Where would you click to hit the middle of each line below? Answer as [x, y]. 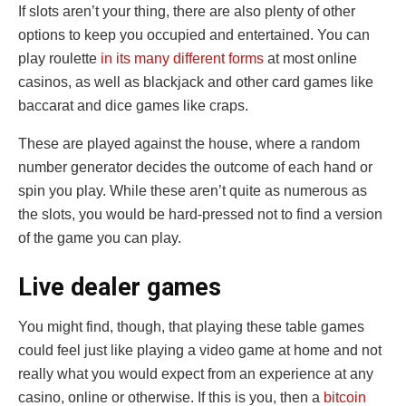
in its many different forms [182, 59]
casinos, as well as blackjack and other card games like [196, 82]
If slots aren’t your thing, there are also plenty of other [187, 12]
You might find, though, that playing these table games [191, 327]
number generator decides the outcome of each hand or [195, 168]
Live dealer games [120, 287]
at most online [310, 59]
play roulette [59, 59]
